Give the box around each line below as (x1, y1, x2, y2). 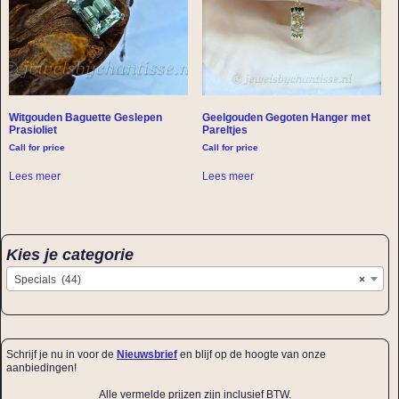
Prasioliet (8, 124, 57, 137)
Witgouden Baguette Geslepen (8, 111, 162, 125)
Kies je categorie (6, 244, 134, 264)
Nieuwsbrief (117, 347, 177, 361)
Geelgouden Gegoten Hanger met (202, 111, 371, 125)
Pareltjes (202, 124, 248, 137)
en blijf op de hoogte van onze (177, 347, 326, 361)
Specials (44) (14, 273, 81, 286)
